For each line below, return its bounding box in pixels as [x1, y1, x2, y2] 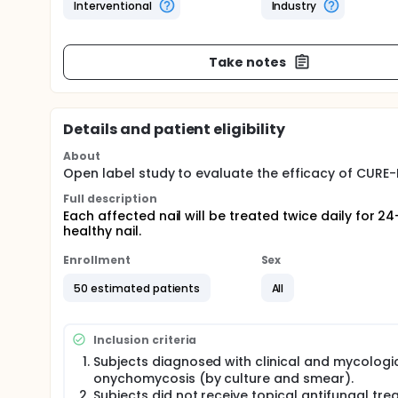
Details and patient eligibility [63, 119, 286, 139]
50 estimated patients [74, 280, 201, 296]
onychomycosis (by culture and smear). [93, 370, 354, 387]
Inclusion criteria [93, 331, 197, 347]
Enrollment [63, 252, 131, 267]
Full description [63, 191, 157, 206]
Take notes [209, 52, 286, 71]
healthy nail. [63, 222, 141, 240]
